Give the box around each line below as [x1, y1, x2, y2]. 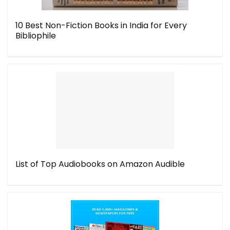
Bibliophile [15, 30, 56, 42]
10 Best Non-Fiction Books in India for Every [15, 20, 187, 31]
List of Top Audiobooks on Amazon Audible [15, 158, 185, 170]
